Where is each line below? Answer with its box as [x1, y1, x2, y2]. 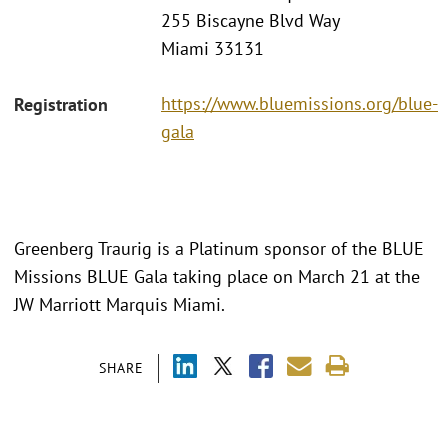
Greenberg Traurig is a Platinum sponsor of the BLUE [14, 236, 424, 260]
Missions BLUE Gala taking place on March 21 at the [14, 264, 420, 288]
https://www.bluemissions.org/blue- [161, 91, 438, 115]
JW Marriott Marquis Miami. [14, 292, 234, 316]
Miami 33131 [161, 37, 264, 61]
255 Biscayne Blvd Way [161, 9, 340, 33]
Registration [14, 92, 108, 116]
